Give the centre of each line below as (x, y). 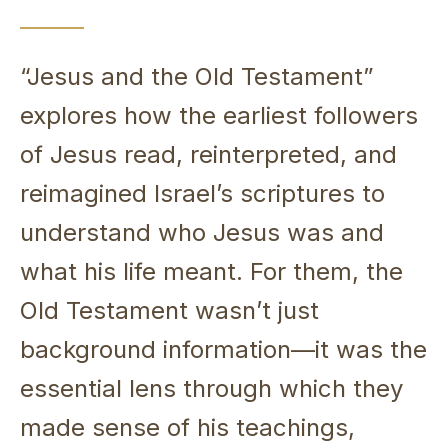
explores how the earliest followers (219, 115)
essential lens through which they (211, 388)
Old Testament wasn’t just (169, 310)
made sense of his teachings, (187, 427)
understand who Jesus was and (202, 232)
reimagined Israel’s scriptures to (202, 193)
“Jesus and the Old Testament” (197, 76)
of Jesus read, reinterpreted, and (208, 154)
